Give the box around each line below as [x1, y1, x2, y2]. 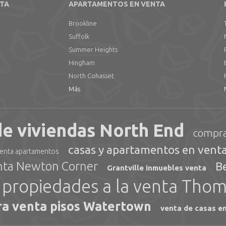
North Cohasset [68, 72, 114, 79]
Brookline [68, 20, 97, 27]
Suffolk [68, 33, 89, 40]
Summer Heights [68, 46, 118, 53]
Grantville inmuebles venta [107, 163, 206, 172]
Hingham [68, 59, 95, 66]
